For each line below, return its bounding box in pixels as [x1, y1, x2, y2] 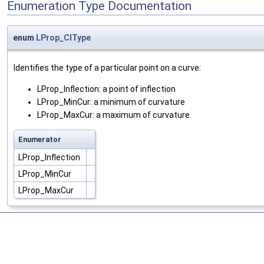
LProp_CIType [36, 33, 91, 43]
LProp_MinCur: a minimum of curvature [37, 97, 185, 107]
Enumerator [18, 135, 61, 144]
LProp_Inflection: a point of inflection [37, 84, 176, 94]
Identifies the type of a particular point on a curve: [14, 63, 201, 73]
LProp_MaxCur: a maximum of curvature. [37, 110, 192, 120]
